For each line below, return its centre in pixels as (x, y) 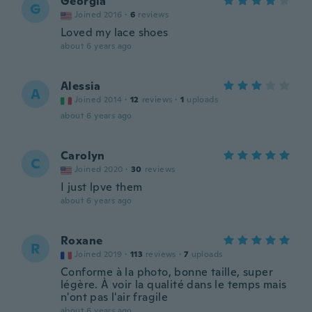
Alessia (81, 86)
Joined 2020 (99, 169)
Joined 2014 (99, 100)
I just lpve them (102, 187)
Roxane (82, 241)
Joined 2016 (99, 15)
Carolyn (83, 156)
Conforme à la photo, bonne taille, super (167, 272)
